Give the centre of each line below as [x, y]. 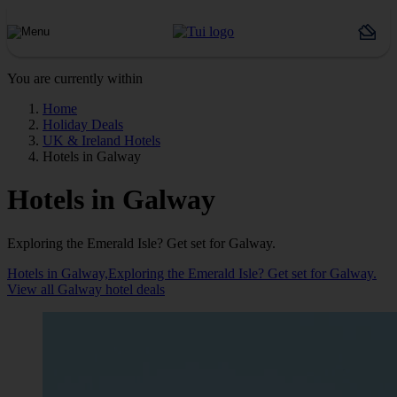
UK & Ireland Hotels [101, 140]
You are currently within [75, 78]
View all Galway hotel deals [86, 289]
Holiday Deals [83, 125]
